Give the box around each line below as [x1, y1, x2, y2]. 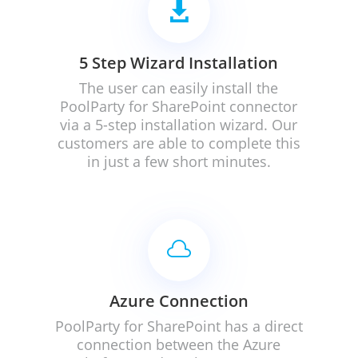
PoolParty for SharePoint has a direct [54, 316, 303, 336]
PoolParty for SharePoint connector [60, 97, 298, 116]
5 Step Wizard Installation [79, 52, 279, 74]
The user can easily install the [79, 78, 279, 97]
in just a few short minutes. [86, 152, 271, 171]
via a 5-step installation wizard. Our [60, 115, 298, 134]
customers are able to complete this [57, 133, 300, 153]
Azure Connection [109, 290, 249, 312]
